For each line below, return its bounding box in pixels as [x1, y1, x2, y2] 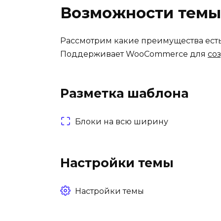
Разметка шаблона [60, 85, 188, 101]
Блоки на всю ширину [75, 116, 168, 126]
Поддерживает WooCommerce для [60, 49, 208, 59]
